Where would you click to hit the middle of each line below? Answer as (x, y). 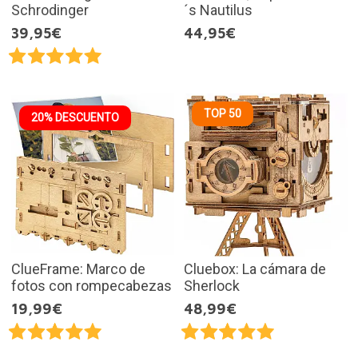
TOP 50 (223, 113)
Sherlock (212, 286)
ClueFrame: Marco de (78, 269)
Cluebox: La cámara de (255, 269)
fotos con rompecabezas (91, 286)
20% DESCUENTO (75, 117)
